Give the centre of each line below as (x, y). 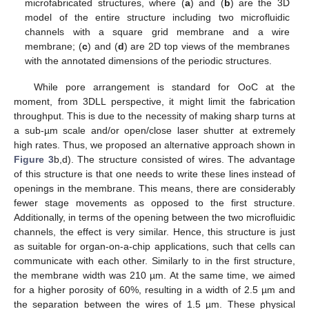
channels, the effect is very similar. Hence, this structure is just (154, 231)
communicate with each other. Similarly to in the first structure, (154, 260)
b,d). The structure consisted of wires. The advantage (174, 159)
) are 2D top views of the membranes (207, 46)
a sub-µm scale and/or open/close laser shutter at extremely (154, 130)
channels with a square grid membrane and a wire (157, 31)
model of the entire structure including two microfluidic (157, 17)
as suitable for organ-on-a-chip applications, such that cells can (154, 246)
